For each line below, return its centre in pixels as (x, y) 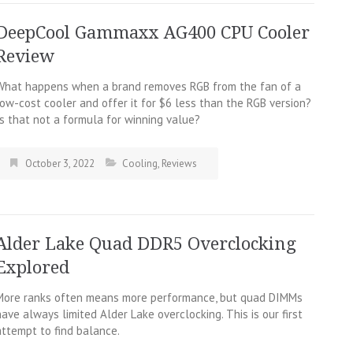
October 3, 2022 (60, 163)
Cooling (140, 163)
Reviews (179, 163)
